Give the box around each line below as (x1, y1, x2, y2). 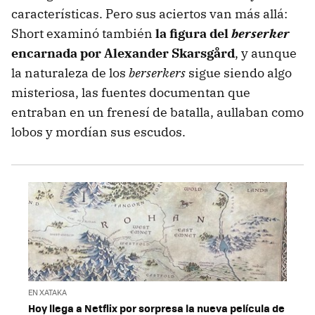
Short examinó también (11, 25, 155, 42)
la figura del (155, 25, 231, 42)
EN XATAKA (28, 286, 67, 297)
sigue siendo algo (186, 65, 292, 82)
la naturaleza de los (11, 65, 129, 82)
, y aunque (235, 45, 297, 62)
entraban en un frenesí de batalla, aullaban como (11, 104, 304, 121)
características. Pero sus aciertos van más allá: (11, 6, 288, 22)
